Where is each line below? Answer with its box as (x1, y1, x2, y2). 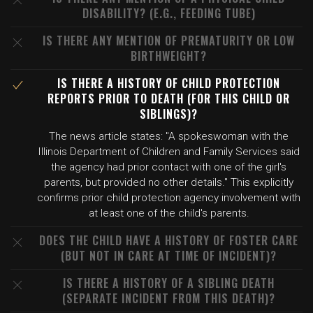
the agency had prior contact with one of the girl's (51, 161, 286, 173)
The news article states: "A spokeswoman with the (49, 130, 289, 143)
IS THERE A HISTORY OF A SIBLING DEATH (63, 275, 275, 291)
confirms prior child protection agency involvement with (37, 191, 300, 204)
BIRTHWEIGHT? (131, 48, 207, 64)
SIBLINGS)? (140, 105, 198, 122)
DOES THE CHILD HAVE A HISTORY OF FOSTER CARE (39, 232, 298, 249)
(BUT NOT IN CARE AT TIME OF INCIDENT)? (61, 247, 277, 264)
